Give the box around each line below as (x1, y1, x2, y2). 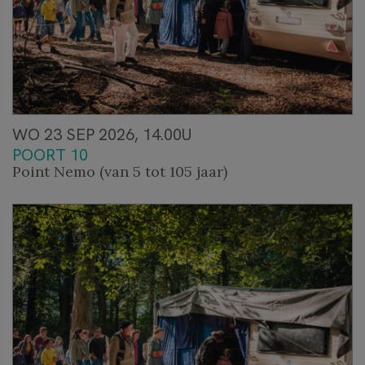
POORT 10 (12, 143, 88, 165)
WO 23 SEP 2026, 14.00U (12, 123, 191, 145)
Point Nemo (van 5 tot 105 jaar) (12, 161, 227, 181)
